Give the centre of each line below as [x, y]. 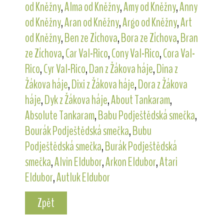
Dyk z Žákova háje [76, 100]
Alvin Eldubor [78, 162]
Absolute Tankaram [59, 115]
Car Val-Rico [86, 53]
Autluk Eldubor [83, 177]
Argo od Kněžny [149, 22]
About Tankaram [140, 100]
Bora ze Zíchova [149, 38]
